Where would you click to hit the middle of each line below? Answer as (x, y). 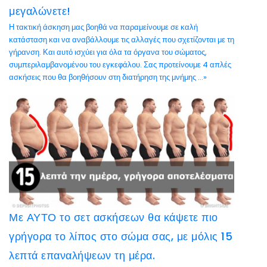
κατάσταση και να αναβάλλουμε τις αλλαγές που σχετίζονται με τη (122, 40)
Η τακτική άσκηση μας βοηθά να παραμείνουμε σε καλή (103, 27)
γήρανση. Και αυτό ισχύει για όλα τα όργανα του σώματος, (108, 52)
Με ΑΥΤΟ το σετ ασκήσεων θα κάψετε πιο (114, 217)
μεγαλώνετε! (40, 11)
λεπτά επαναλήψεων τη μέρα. (82, 255)
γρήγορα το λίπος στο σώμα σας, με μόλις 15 (121, 236)
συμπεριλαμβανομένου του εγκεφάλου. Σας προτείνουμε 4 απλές (120, 65)
